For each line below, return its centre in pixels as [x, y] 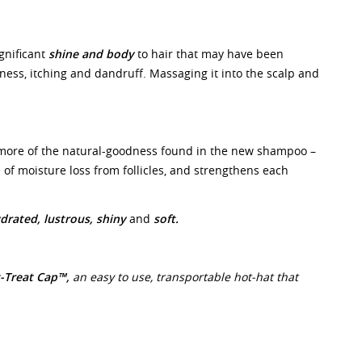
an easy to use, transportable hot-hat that [184, 277]
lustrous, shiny [86, 219]
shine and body [91, 54]
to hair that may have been [209, 54]
